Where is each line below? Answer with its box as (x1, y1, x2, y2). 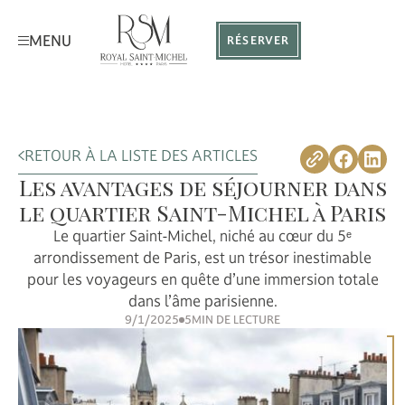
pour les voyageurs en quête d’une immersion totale (26, 269, 379, 289)
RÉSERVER (227, 33, 290, 48)
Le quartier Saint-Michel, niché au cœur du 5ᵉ (53, 226, 352, 246)
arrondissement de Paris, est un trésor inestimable (33, 248, 372, 268)
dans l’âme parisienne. (127, 291, 278, 311)
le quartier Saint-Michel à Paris (19, 198, 386, 227)
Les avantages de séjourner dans (18, 173, 387, 202)
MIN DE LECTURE (191, 313, 280, 327)
